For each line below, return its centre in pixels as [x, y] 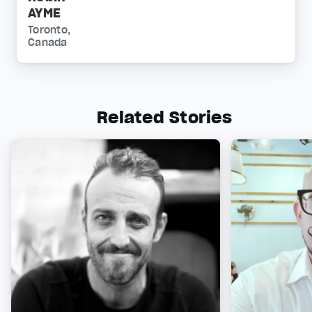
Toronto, [49, 30]
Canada [48, 42]
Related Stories [164, 117]
